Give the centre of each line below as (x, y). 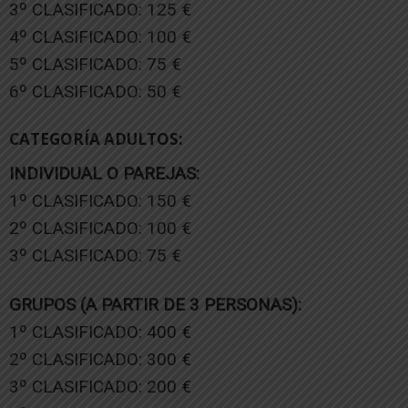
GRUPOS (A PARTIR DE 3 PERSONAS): (155, 304)
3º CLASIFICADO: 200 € (100, 386)
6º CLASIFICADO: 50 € (95, 91)
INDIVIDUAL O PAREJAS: (104, 173)
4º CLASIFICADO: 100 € (100, 36)
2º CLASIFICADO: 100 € (100, 228)
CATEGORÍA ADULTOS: (96, 138)
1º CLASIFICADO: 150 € (100, 200)
